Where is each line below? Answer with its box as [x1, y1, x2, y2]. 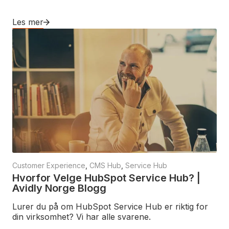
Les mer [12, 17, 43, 27]
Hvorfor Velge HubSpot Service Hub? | [12, 171, 200, 184]
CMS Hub [89, 161, 121, 170]
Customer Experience [12, 161, 85, 170]
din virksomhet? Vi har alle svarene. [12, 211, 151, 222]
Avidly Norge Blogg [12, 181, 106, 194]
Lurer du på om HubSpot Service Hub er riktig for [12, 201, 208, 212]
